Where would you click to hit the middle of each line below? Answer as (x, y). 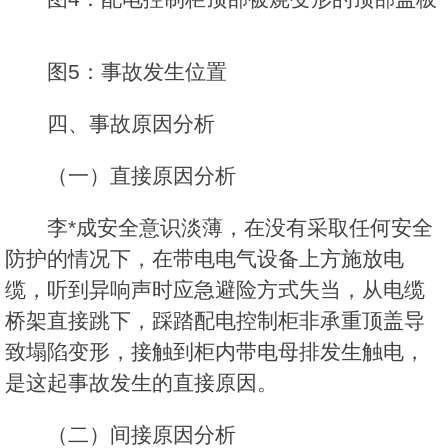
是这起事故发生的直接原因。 (141, 383)
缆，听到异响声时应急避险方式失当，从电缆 (215, 290)
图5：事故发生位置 (137, 72)
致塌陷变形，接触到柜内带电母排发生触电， (215, 352)
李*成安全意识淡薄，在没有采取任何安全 (240, 228)
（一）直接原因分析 (141, 176)
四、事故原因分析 (131, 124)
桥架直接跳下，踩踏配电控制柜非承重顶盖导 (215, 321)
